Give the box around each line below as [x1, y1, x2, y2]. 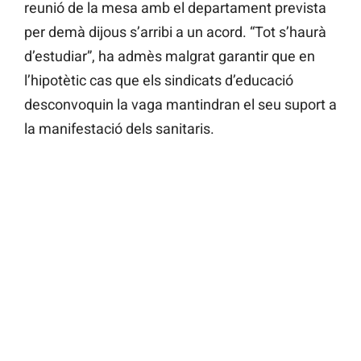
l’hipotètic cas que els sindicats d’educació [24, 71, 293, 89]
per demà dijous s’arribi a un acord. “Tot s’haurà [24, 23, 326, 40]
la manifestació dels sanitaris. [24, 119, 214, 137]
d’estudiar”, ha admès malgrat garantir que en [24, 47, 315, 64]
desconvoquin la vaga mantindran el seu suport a [24, 95, 337, 113]
